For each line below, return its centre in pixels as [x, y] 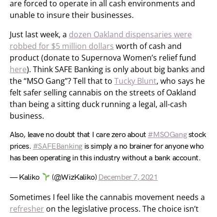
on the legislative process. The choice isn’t [121, 209]
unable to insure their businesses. [72, 15]
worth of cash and [148, 46]
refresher [27, 209]
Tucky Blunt [135, 81]
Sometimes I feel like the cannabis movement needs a [107, 197]
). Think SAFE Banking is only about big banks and [116, 69]
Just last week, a [39, 34]
